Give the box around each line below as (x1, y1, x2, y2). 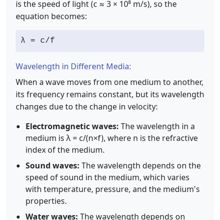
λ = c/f (21, 36, 55, 45)
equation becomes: (16, 11, 87, 22)
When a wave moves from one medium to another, (16, 77, 203, 87)
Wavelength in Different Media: (16, 61, 131, 72)
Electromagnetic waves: (26, 121, 119, 132)
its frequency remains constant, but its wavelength (16, 89, 204, 100)
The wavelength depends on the (80, 160, 201, 171)
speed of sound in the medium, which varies (26, 172, 190, 183)
